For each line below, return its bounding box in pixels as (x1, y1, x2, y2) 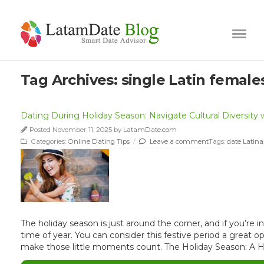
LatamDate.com (123, 125, 177, 134)
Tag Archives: (21, 71, 121, 88)
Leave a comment (148, 137, 209, 146)
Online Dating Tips (68, 137, 130, 146)
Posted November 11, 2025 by (29, 125, 123, 134)
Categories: (29, 137, 68, 146)
